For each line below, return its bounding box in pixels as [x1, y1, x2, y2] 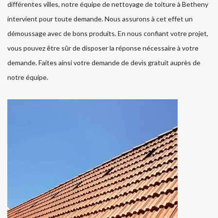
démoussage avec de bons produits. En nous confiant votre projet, [7, 29, 208, 37]
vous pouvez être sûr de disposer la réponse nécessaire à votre [7, 43, 199, 52]
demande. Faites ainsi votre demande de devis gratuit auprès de [7, 58, 200, 67]
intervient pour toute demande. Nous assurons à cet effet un [7, 14, 193, 23]
